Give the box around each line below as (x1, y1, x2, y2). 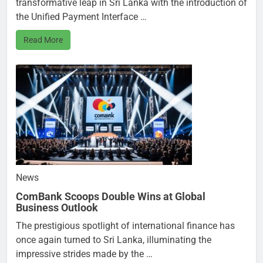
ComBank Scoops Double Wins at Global (16, 190, 205, 203)
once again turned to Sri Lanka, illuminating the (16, 234, 211, 246)
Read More (23, 35, 63, 45)
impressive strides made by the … (16, 248, 153, 260)
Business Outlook (16, 201, 98, 214)
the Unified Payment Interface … (16, 11, 147, 23)
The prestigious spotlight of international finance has (16, 220, 235, 232)
